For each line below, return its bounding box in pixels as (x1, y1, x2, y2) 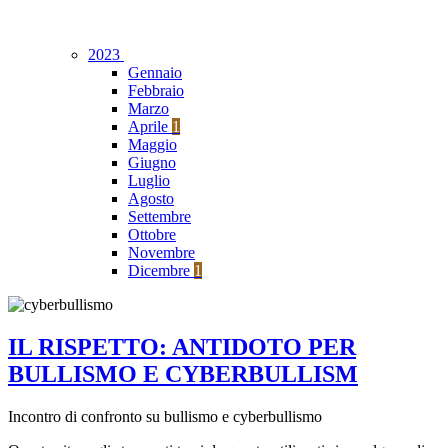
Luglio (128, 172, 170, 190)
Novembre (128, 244, 195, 262)
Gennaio (128, 64, 182, 82)
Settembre (128, 208, 191, 226)
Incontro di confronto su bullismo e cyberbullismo (8, 407, 322, 425)
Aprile (128, 118, 172, 136)
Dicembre (128, 262, 194, 280)
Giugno (128, 154, 176, 172)
